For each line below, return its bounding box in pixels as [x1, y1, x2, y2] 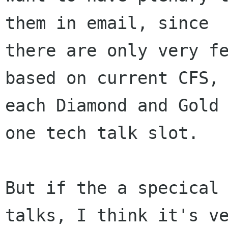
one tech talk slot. [5, 123, 198, 144]
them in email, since [5, 13, 209, 34]
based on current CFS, [5, 68, 219, 89]
